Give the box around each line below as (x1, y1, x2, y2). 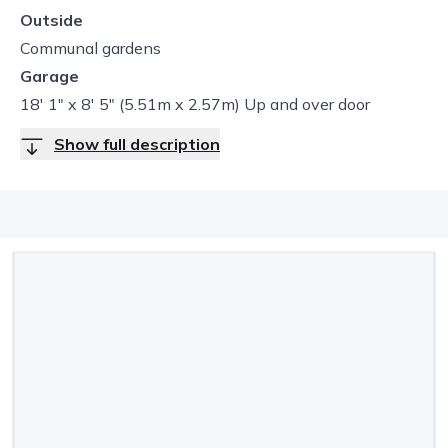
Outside (20, 10, 83, 30)
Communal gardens (20, 38, 161, 58)
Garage (20, 66, 79, 86)
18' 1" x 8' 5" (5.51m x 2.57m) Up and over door (20, 94, 370, 114)
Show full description (54, 134, 220, 154)
